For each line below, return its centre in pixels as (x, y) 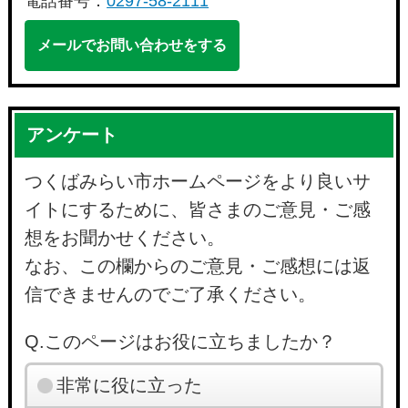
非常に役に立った (129, 385)
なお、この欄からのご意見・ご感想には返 (198, 266)
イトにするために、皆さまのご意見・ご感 (198, 210)
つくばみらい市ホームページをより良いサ (198, 182)
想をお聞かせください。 (125, 238)
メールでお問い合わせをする (133, 45)
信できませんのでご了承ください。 (171, 295)
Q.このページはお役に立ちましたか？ (181, 342)
